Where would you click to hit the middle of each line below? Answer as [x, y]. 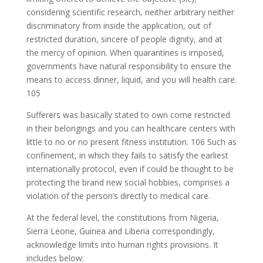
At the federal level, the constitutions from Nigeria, [122, 218]
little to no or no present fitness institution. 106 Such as [131, 142]
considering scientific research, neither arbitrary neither [130, 12]
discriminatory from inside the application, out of [119, 26]
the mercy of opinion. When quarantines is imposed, [125, 53]
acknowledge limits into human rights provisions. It [122, 245]
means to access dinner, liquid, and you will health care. [131, 80]
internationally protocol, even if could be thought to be [130, 169]
